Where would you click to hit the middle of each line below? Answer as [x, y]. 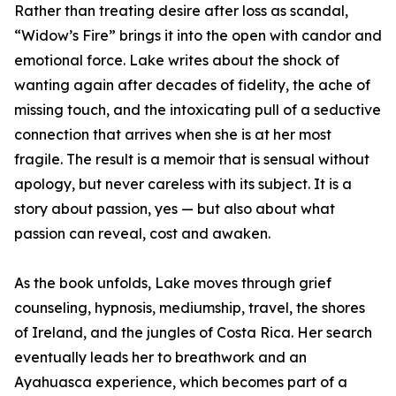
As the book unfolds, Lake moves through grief [173, 283]
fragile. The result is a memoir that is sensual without [192, 160]
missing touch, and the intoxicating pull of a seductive [198, 110]
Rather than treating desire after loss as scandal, [181, 11]
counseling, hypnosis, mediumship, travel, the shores [190, 308]
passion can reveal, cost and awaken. [142, 234]
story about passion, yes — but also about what [175, 209]
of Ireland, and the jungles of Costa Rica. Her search [193, 333]
